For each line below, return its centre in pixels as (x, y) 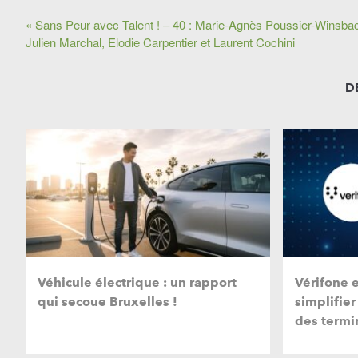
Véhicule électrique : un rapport (137, 283)
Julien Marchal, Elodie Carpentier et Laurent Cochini (160, 42)
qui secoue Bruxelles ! (107, 302)
